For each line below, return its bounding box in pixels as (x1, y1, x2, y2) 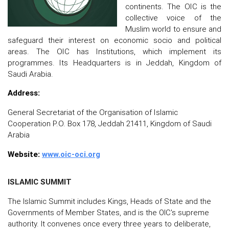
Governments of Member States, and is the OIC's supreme (8, 207, 209, 217)
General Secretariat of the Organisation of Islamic (8, 107, 178, 118)
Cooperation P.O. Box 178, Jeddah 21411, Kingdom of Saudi (8, 119, 212, 129)
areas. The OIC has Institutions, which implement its (8, 46, 221, 56)
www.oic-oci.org (42, 149, 100, 159)
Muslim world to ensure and (125, 24, 221, 34)
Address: (8, 88, 40, 98)
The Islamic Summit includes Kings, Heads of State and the (8, 196, 211, 206)
